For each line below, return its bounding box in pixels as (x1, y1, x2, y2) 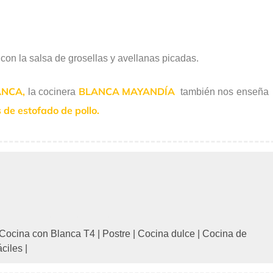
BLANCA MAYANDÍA (78, 85, 175, 97)
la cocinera (25, 86, 76, 97)
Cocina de (202, 228, 247, 239)
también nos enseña (175, 86, 269, 97)
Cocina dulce (138, 228, 195, 239)
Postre (102, 228, 130, 239)
